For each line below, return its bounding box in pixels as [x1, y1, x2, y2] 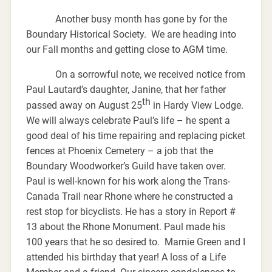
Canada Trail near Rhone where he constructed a [25, 191, 233, 203]
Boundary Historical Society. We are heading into [25, 28, 236, 40]
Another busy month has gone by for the [25, 13, 227, 25]
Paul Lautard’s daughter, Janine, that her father [25, 83, 226, 95]
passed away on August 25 [25, 100, 142, 112]
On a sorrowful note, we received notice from [25, 68, 245, 80]
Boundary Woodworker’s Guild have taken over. [25, 160, 228, 172]
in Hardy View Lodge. [150, 100, 246, 112]
